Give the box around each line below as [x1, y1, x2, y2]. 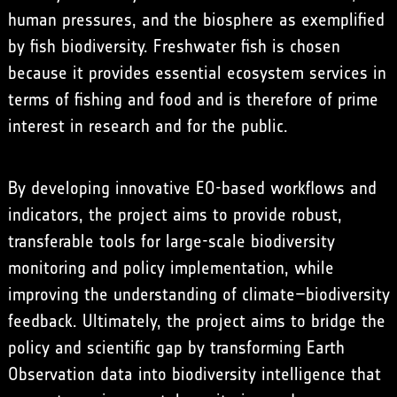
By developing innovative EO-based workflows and [7, 176, 377, 198]
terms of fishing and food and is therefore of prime [7, 88, 378, 110]
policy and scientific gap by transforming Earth [7, 336, 345, 358]
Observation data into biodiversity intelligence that [7, 362, 381, 385]
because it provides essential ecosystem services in [7, 61, 386, 83]
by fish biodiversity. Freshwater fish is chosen [7, 35, 340, 57]
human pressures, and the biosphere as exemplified [7, 8, 385, 30]
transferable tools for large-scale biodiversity [7, 230, 335, 252]
